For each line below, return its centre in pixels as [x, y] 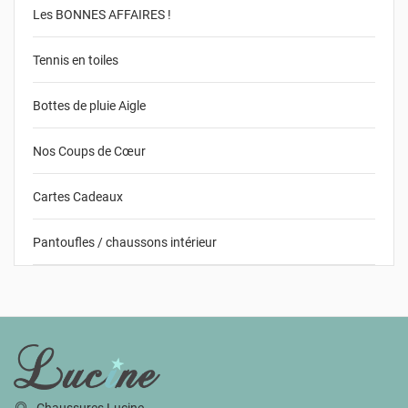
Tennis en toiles [76, 60]
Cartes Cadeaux [78, 196]
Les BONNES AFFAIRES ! [102, 14]
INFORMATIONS [62, 357]
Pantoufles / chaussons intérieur [125, 242]
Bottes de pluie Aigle [89, 105]
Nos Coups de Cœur [89, 151]
